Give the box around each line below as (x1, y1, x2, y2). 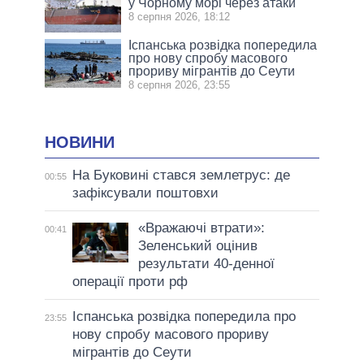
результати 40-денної (137, 256, 275, 272)
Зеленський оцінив (137, 238, 258, 254)
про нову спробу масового (128, 50, 288, 65)
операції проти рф (71, 274, 188, 290)
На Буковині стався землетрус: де (71, 167, 290, 184)
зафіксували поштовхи (71, 185, 219, 201)
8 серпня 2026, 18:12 (128, 10, 231, 23)
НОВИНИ (45, 132, 115, 151)
